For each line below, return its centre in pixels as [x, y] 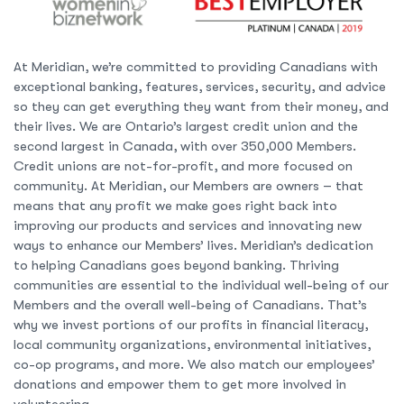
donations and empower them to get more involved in [180, 384]
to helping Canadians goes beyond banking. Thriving [176, 265]
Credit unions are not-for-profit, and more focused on [183, 165]
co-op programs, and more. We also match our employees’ [194, 364]
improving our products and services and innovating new [188, 225]
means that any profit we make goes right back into [175, 205]
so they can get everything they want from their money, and [201, 106]
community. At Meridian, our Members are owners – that [188, 185]
